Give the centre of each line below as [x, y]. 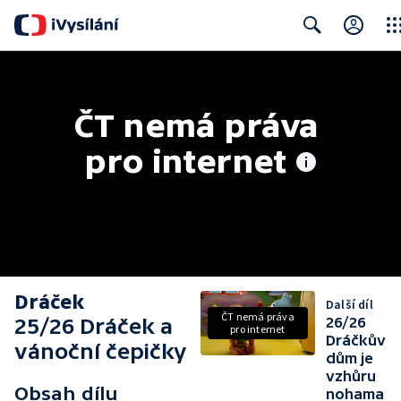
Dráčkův [356, 340]
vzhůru [351, 376]
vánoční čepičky [100, 351]
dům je [350, 358]
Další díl [350, 304]
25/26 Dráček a [94, 326]
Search [308, 60]
